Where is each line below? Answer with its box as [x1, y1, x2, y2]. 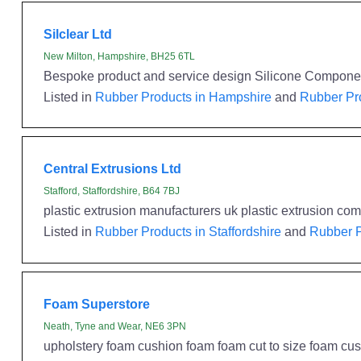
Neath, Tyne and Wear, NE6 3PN [43, 320, 186, 332]
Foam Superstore [43, 296, 150, 311]
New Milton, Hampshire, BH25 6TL [43, 50, 195, 62]
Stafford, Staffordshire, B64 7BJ [43, 185, 180, 197]
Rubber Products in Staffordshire [94, 224, 281, 239]
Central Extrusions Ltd [43, 161, 181, 176]
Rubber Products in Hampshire [94, 89, 272, 104]
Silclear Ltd [43, 26, 112, 41]
